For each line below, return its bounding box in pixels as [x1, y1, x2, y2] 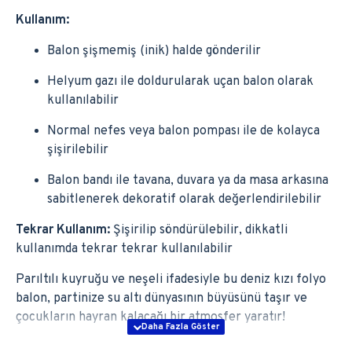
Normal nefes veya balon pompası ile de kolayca [47, 123, 320, 139]
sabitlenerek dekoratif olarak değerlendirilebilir [47, 192, 321, 207]
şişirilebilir [47, 142, 108, 158]
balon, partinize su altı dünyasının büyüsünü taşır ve [16, 291, 307, 306]
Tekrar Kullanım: [16, 222, 110, 238]
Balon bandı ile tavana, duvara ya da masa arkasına [47, 173, 328, 189]
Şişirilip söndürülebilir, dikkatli [110, 222, 288, 238]
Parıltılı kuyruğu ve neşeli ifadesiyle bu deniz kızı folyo [16, 272, 326, 288]
